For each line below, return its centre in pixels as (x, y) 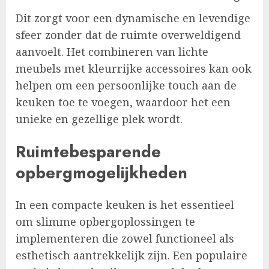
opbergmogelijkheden (101, 172)
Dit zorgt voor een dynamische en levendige (133, 18)
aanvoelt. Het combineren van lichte (112, 52)
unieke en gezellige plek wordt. (99, 119)
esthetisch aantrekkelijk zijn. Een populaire (131, 255)
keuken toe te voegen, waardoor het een (123, 102)
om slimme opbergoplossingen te (105, 222)
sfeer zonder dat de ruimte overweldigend (128, 35)
